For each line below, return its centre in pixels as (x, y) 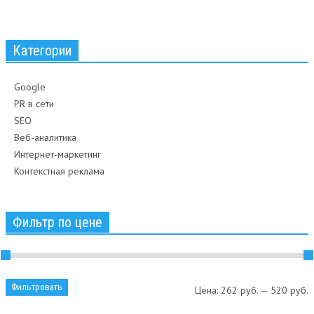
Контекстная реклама (59, 171)
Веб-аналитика (45, 138)
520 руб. (289, 291)
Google (30, 87)
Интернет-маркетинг (57, 155)
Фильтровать (37, 287)
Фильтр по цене (57, 223)
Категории (42, 51)
